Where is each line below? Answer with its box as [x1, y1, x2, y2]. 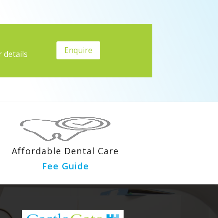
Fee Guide [41, 160, 89, 172]
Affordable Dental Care [12, 145, 119, 157]
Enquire [64, 45, 92, 55]
